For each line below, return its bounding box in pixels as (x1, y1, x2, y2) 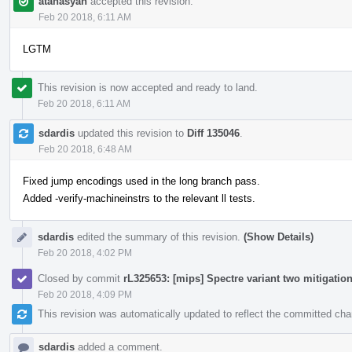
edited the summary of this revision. (74, 230, 244, 243)
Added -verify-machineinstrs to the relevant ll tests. (23, 192, 255, 204)
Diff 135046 (187, 126, 240, 139)
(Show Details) (244, 230, 313, 243)
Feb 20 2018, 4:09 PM (38, 288, 132, 300)
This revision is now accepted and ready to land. (38, 81, 258, 93)
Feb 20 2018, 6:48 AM (38, 143, 132, 155)
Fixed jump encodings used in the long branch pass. (23, 174, 260, 187)
